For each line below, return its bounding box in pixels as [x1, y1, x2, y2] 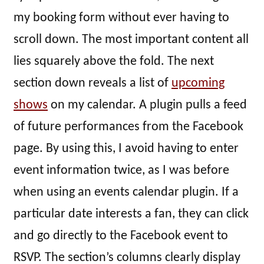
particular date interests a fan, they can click [14, 207, 249, 222]
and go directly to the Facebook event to [14, 229, 228, 243]
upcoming [171, 77, 225, 91]
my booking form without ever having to [14, 11, 229, 25]
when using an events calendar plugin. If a [14, 186, 239, 200]
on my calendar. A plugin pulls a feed [48, 98, 247, 113]
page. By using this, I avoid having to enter [14, 142, 239, 156]
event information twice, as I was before [14, 164, 229, 178]
